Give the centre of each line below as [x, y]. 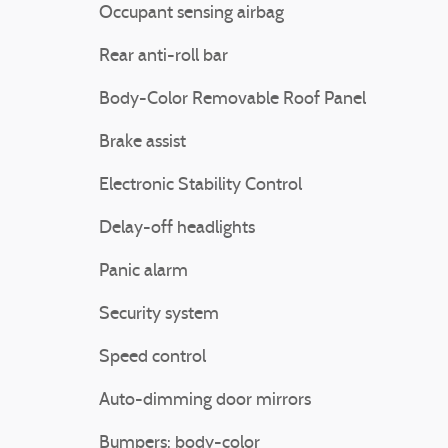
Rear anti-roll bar [163, 56]
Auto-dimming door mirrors [205, 400]
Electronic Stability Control [200, 185]
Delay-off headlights [177, 228]
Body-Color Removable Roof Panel [232, 99]
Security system [159, 314]
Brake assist [142, 142]
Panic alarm [143, 271]
